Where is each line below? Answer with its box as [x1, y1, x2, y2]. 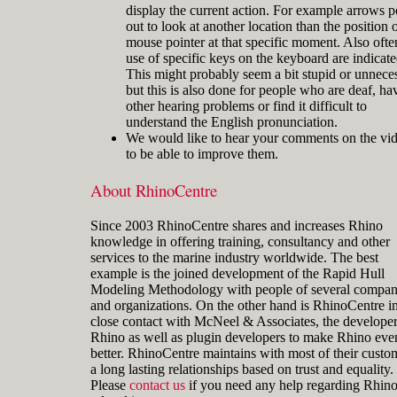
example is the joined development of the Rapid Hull [90, 265, 385, 281]
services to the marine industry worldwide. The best [90, 249, 378, 265]
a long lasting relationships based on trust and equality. [90, 361, 393, 377]
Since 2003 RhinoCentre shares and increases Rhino [90, 217, 383, 233]
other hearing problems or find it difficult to [126, 98, 367, 114]
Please [90, 377, 129, 393]
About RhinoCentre [90, 178, 217, 201]
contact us [129, 377, 185, 393]
